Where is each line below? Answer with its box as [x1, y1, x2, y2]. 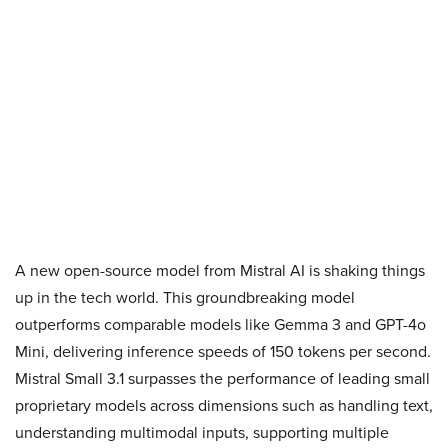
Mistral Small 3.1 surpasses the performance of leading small [15, 367, 430, 390]
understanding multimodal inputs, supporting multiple [15, 421, 389, 444]
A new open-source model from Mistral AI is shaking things [15, 259, 425, 282]
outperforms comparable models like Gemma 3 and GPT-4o [15, 313, 426, 336]
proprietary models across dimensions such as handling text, [15, 394, 433, 417]
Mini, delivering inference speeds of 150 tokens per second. [15, 340, 431, 363]
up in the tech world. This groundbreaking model [15, 286, 355, 309]
